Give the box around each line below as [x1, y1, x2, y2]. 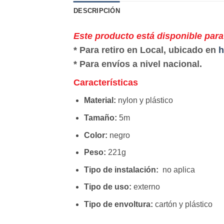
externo [133, 182, 160, 191]
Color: [83, 130, 109, 139]
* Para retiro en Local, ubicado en [73, 45, 218, 55]
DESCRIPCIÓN [73, 7, 120, 15]
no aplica [160, 165, 195, 174]
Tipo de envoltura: [83, 200, 155, 209]
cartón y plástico [154, 200, 212, 209]
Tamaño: [83, 113, 119, 122]
